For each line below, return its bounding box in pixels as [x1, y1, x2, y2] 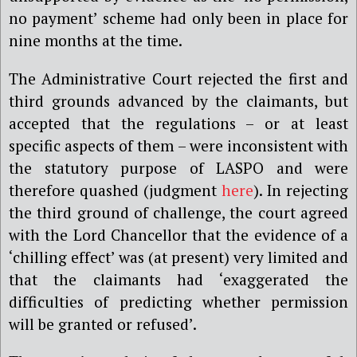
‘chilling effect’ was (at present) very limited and [9, 246, 348, 267]
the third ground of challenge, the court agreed [9, 202, 348, 222]
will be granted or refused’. [9, 313, 197, 334]
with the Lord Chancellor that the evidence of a [9, 224, 348, 245]
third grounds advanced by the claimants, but [9, 90, 348, 111]
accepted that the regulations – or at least [9, 112, 348, 133]
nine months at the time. [9, 30, 182, 51]
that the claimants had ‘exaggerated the [9, 269, 348, 289]
